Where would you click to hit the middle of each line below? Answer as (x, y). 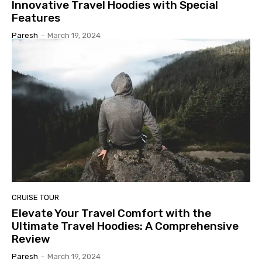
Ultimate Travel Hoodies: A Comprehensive (125, 226)
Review (31, 239)
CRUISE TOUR (35, 197)
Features (36, 18)
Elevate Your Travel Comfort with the (111, 213)
